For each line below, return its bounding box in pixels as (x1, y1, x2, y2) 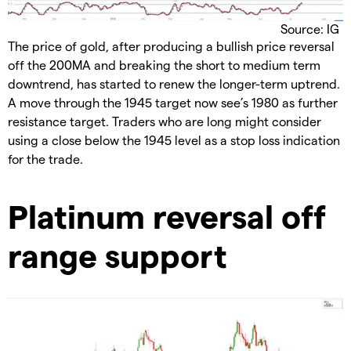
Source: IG (280, 21, 339, 37)
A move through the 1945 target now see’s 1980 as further (8, 95, 338, 110)
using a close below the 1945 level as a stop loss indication (8, 132, 340, 148)
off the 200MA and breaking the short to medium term (8, 57, 320, 73)
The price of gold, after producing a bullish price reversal (8, 38, 335, 54)
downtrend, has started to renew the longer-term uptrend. (8, 76, 340, 92)
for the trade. (8, 151, 83, 167)
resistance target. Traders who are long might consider (8, 114, 321, 129)
